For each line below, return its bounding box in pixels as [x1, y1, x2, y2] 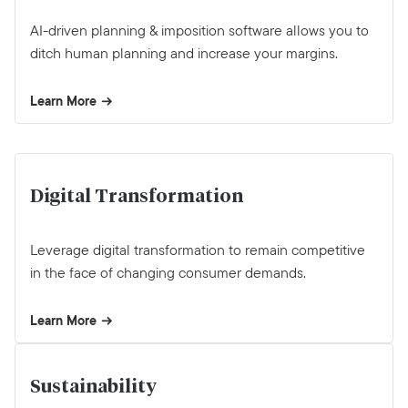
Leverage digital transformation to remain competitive [30, 239, 365, 260]
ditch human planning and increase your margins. [30, 43, 338, 65]
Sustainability [30, 377, 157, 396]
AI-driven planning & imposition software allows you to [30, 20, 369, 42]
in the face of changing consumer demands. [30, 261, 306, 283]
